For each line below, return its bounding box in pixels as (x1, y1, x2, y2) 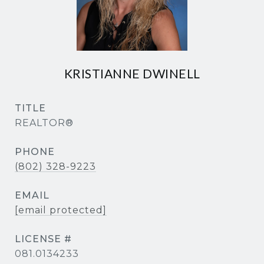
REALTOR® (15, 117, 74, 128)
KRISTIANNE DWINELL (64, 66, 200, 81)
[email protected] (15, 204, 107, 216)
